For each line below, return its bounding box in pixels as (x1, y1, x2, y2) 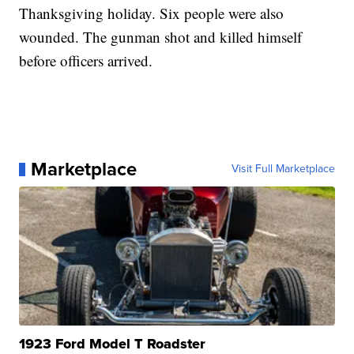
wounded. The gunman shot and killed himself (19, 27, 303, 47)
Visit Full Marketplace (231, 160, 335, 178)
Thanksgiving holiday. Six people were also (19, 3, 284, 24)
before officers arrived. (19, 51, 153, 71)
